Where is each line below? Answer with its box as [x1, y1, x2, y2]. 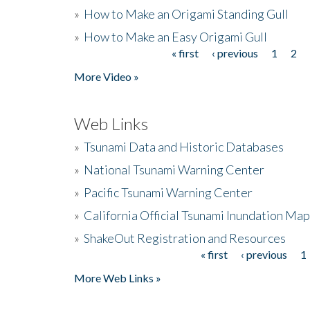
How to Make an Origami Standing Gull [84, 6, 289, 21]
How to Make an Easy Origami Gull [84, 28, 267, 44]
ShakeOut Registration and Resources [84, 230, 286, 246]
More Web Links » [74, 271, 161, 284]
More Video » [74, 69, 139, 83]
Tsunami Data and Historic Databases [84, 138, 284, 154]
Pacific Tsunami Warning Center [84, 184, 253, 200]
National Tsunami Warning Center [84, 161, 264, 177]
